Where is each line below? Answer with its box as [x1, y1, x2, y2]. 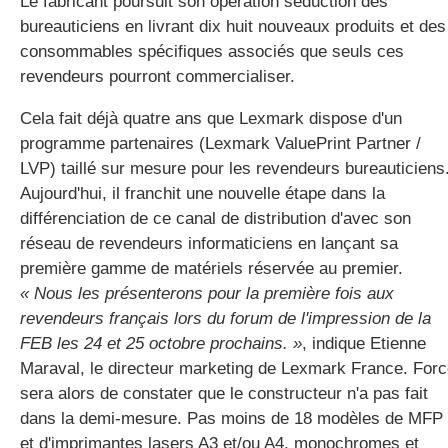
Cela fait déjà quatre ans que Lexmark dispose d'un [20, 108, 402, 128]
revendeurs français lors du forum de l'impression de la [20, 308, 431, 328]
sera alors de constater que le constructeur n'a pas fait [20, 383, 428, 403]
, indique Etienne [302, 333, 426, 353]
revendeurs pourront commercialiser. [20, 66, 295, 86]
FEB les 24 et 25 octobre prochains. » [20, 333, 302, 353]
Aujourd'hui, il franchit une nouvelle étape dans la [20, 183, 385, 203]
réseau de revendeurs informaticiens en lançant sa [20, 233, 398, 253]
